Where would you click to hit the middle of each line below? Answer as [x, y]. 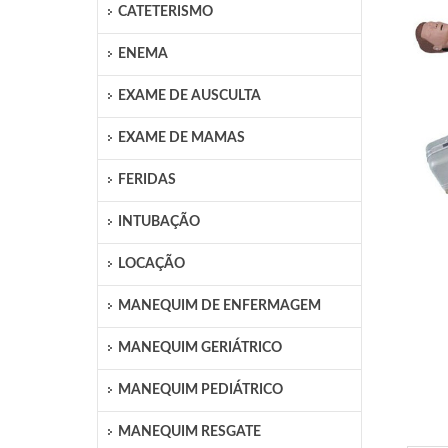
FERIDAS [147, 180]
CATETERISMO [166, 12]
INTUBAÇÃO [159, 222]
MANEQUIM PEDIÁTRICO [201, 390]
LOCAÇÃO [152, 264]
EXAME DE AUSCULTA [190, 96]
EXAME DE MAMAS [182, 138]
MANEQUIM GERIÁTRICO [200, 348]
